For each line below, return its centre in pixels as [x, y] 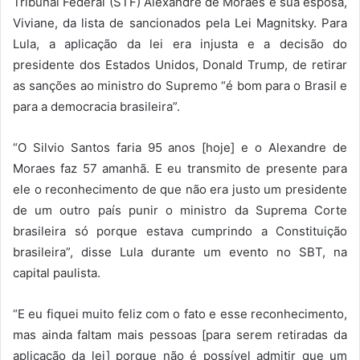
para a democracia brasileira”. [96, 107]
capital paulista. [57, 273]
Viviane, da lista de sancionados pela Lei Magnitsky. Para [180, 23]
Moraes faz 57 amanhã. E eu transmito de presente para [180, 169]
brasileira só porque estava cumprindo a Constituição [180, 231]
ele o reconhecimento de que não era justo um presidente [180, 190]
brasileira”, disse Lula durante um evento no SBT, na [180, 252]
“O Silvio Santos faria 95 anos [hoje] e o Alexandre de [180, 148]
